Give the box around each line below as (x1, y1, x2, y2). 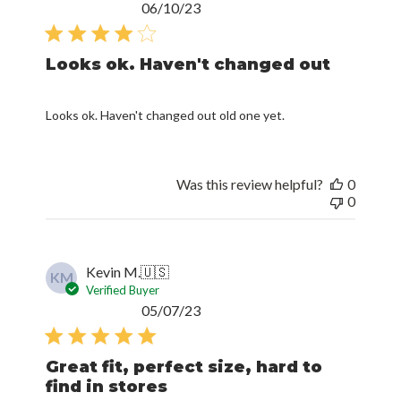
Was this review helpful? (175, 144, 323, 161)
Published (200, 269, 260, 286)
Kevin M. (86, 232, 141, 249)
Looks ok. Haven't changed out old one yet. (46, 76, 286, 91)
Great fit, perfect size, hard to (46, 326, 323, 346)
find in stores (46, 346, 168, 365)
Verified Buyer (86, 252, 160, 266)
